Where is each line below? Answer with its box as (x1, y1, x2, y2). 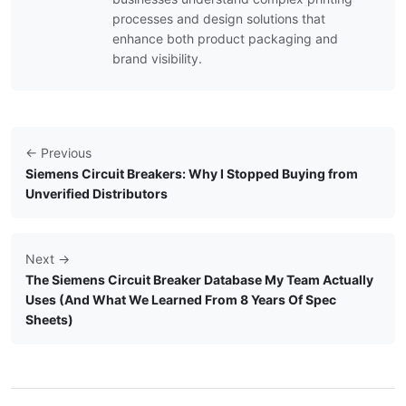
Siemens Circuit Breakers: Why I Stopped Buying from (25, 166, 358, 181)
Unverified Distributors (25, 186, 168, 201)
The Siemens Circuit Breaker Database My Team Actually (25, 272, 373, 287)
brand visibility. (112, 51, 202, 66)
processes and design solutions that (112, 11, 325, 26)
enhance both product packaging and (112, 31, 338, 46)
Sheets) (25, 312, 73, 327)
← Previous (25, 145, 92, 160)
